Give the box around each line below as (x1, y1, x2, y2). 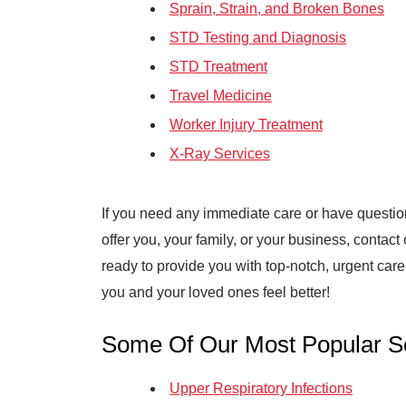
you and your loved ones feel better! (101, 285, 330, 300)
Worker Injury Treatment (169, 117, 323, 132)
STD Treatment (169, 59, 267, 74)
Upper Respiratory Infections (169, 381, 353, 396)
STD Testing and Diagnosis (169, 30, 346, 45)
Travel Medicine (169, 88, 272, 103)
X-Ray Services (169, 146, 270, 161)
